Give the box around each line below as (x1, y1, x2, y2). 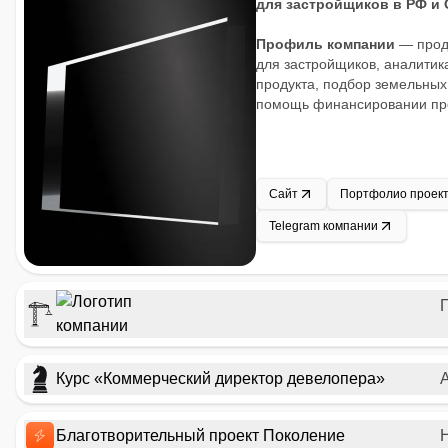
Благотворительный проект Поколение (56, 427, 345, 444)
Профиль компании (256, 36, 395, 52)
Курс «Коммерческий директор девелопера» (56, 370, 385, 387)
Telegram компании (269, 219, 378, 233)
